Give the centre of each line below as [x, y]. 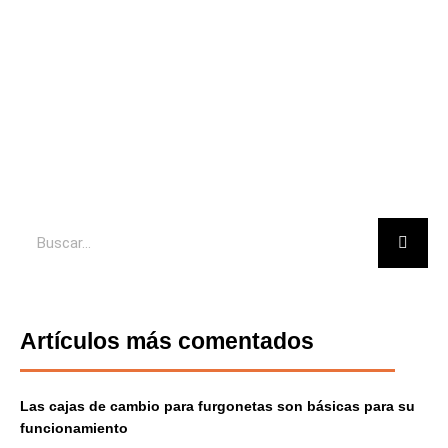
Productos [224, 126]
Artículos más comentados [167, 341]
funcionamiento [74, 428]
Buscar [41, 228]
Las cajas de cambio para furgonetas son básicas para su [217, 406]
